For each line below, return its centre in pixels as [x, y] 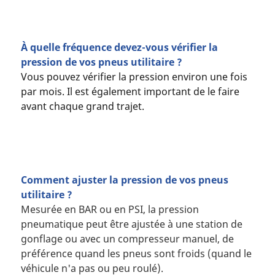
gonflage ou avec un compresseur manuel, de [127, 239]
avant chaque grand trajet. [82, 107]
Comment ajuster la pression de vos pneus [124, 180]
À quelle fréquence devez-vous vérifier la [119, 48]
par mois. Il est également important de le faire [130, 92]
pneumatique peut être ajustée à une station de [131, 224]
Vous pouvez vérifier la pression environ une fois [134, 77]
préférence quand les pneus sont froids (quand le [136, 254]
